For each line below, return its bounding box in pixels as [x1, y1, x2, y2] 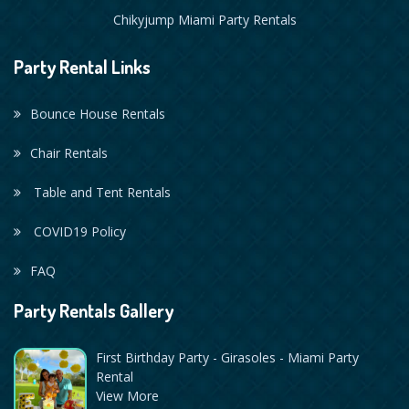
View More [96, 387, 159, 405]
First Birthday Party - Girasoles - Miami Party [96, 349, 359, 367]
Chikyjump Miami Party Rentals [112, 11, 297, 29]
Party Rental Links [14, 55, 151, 79]
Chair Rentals [30, 144, 108, 163]
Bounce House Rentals [30, 105, 165, 123]
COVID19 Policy [30, 223, 126, 241]
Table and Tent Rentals [30, 184, 171, 202]
